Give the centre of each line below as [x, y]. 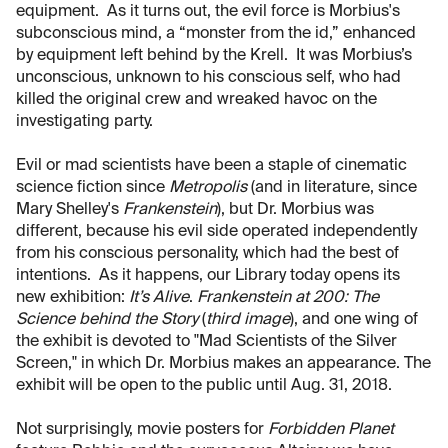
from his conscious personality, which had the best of [207, 254]
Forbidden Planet [331, 430]
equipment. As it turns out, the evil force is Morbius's [208, 12]
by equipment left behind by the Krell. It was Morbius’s [214, 56]
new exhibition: [72, 298]
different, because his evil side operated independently [216, 232]
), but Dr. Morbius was [295, 210]
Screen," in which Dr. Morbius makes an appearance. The [223, 364]
